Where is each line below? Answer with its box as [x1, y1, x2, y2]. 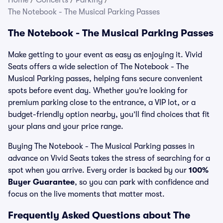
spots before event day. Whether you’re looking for [8, 86, 188, 95]
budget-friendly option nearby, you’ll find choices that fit [8, 110, 210, 119]
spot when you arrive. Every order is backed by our [8, 166, 189, 175]
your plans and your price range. [8, 122, 123, 131]
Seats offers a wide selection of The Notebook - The [8, 62, 189, 71]
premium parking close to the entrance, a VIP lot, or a [8, 98, 196, 107]
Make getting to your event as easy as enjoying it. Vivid [8, 50, 202, 59]
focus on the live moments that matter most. [8, 190, 165, 199]
